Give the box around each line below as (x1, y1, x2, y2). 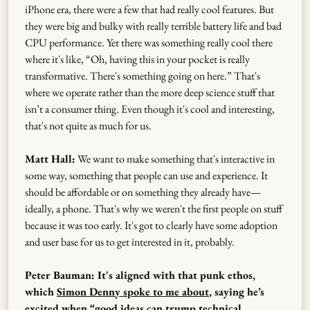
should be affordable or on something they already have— (25, 184, 261, 199)
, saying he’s (209, 284, 264, 299)
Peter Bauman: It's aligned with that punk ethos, (25, 267, 255, 282)
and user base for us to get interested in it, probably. (25, 234, 235, 249)
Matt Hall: (25, 151, 75, 166)
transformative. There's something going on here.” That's (25, 68, 260, 83)
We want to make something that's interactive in (75, 151, 275, 166)
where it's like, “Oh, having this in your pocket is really (25, 51, 250, 66)
